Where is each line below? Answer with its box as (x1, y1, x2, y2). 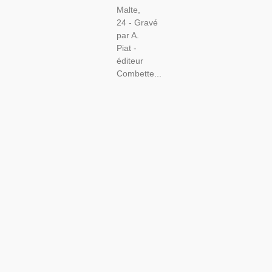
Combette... (116, 69, 161, 79)
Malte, (116, 5, 140, 15)
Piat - (116, 43, 137, 53)
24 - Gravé (116, 18, 158, 28)
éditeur (116, 56, 143, 66)
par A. (116, 30, 139, 41)
